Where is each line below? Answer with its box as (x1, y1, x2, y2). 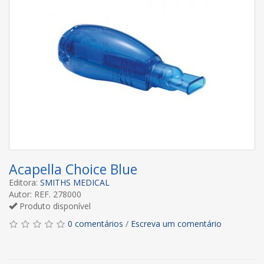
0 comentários (68, 217, 123, 229)
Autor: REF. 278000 (9, 188, 81, 200)
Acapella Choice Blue (9, 159, 137, 179)
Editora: (9, 176, 40, 188)
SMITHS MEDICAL (40, 176, 110, 188)
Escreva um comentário (131, 217, 222, 229)
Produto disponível (17, 200, 91, 212)
